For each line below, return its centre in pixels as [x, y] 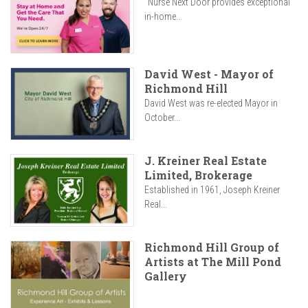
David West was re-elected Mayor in [211, 103]
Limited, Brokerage [198, 175]
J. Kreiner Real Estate [206, 161]
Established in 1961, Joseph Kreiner [212, 190]
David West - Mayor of [209, 74]
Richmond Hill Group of [212, 247]
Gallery [166, 276]
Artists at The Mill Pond [213, 262]
